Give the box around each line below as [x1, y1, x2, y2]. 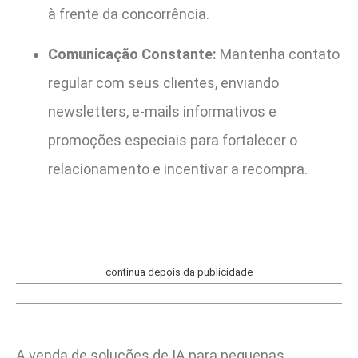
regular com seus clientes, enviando [48, 74, 279, 91]
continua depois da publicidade [105, 265, 253, 278]
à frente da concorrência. [48, 5, 209, 22]
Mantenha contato [217, 45, 340, 62]
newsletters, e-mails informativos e [48, 102, 276, 120]
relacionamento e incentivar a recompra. [48, 160, 308, 177]
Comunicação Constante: [48, 45, 217, 62]
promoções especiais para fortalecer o [48, 131, 297, 149]
